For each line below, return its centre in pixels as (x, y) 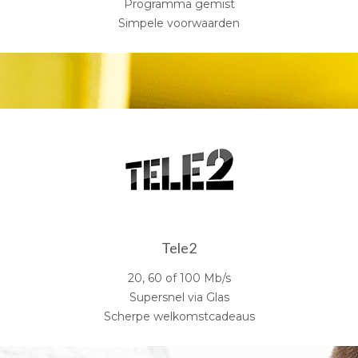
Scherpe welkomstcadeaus (179, 316)
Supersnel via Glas (179, 297)
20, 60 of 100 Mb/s (179, 278)
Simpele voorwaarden (179, 23)
